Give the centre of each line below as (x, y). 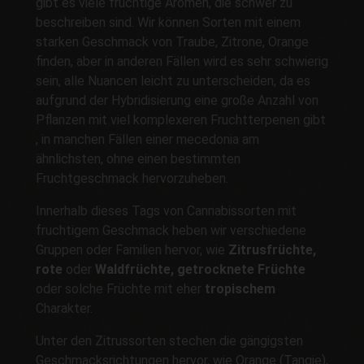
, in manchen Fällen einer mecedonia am (147, 139)
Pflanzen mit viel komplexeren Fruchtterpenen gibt (181, 119)
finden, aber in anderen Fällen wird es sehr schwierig (182, 61)
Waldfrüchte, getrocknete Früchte (200, 269)
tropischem (240, 288)
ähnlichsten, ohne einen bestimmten (138, 158)
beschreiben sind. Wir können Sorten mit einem (168, 22)
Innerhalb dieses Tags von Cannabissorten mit (166, 210)
